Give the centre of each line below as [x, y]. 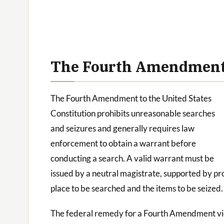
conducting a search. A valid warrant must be [132, 158]
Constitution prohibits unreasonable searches [133, 113]
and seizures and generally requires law [122, 128]
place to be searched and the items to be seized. [137, 188]
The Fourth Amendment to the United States [131, 98]
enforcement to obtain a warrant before [123, 143]
